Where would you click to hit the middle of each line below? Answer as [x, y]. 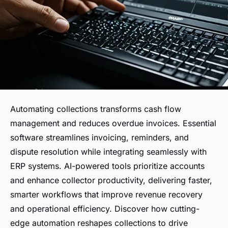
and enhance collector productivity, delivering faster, [111, 180]
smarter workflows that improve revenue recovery [106, 195]
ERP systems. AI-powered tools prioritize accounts [107, 166]
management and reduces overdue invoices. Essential [113, 123]
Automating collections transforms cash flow [96, 109]
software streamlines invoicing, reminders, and [99, 138]
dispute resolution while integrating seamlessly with [108, 152]
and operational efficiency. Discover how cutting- [105, 209]
